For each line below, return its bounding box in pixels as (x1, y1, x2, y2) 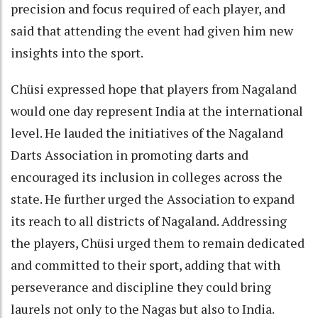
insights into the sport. (11, 43, 143, 61)
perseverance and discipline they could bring (11, 278, 271, 295)
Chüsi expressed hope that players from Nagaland (11, 79, 297, 97)
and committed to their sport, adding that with (11, 256, 280, 273)
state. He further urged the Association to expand (11, 190, 295, 207)
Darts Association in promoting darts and (11, 146, 248, 163)
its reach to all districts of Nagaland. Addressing (11, 212, 287, 229)
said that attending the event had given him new (11, 21, 293, 39)
